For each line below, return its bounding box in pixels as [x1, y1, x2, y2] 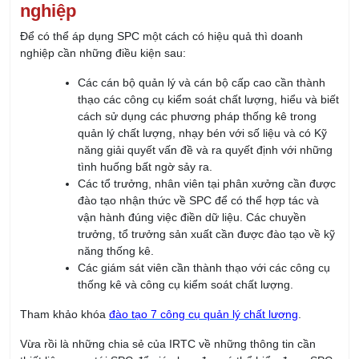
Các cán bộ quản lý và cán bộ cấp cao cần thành [78, 2, 325, 16]
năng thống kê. [78, 171, 154, 184]
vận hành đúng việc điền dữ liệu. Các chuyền [78, 137, 306, 151]
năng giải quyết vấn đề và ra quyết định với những [78, 70, 333, 83]
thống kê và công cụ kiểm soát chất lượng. [78, 204, 293, 218]
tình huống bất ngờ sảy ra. [78, 87, 212, 100]
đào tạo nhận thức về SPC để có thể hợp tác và [78, 120, 319, 134]
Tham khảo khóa [20, 234, 109, 248]
